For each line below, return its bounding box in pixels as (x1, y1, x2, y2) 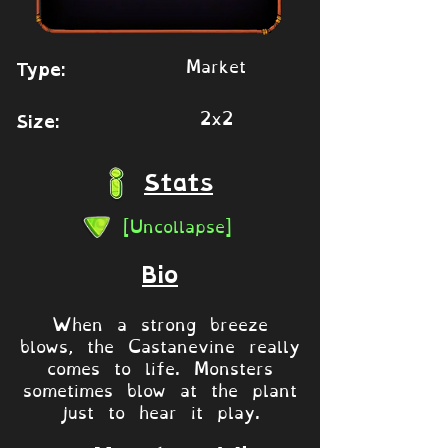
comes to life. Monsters (47, 350, 273, 382)
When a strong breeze (52, 306, 268, 338)
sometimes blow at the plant (23, 372, 297, 404)
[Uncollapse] (123, 208, 232, 240)
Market (186, 48, 246, 80)
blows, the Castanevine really (20, 328, 300, 360)
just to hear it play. (60, 394, 260, 426)
